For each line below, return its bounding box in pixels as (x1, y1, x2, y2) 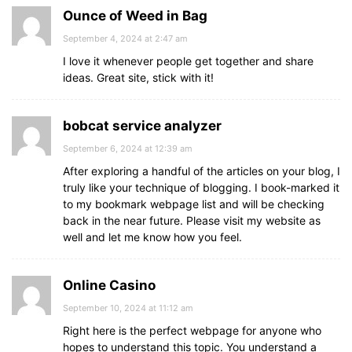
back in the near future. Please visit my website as (63, 214, 321, 227)
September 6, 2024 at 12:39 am (63, 143, 192, 154)
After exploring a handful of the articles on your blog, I (63, 164, 340, 178)
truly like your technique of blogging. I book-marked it (63, 181, 339, 194)
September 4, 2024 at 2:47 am (63, 33, 188, 44)
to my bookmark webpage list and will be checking (63, 197, 324, 211)
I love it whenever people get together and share (63, 54, 313, 68)
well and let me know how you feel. (63, 230, 242, 244)
